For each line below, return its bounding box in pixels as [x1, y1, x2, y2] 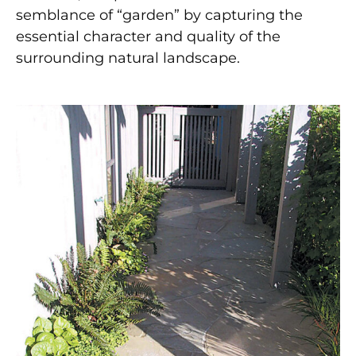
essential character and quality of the [16, 27, 281, 45]
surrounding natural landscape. [16, 48, 240, 67]
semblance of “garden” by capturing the [16, 6, 303, 24]
